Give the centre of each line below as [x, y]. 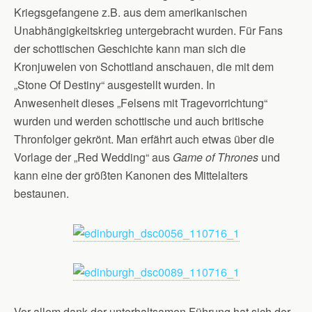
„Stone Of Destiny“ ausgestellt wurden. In [115, 85]
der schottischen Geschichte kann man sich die [130, 48]
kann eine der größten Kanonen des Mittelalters [131, 175]
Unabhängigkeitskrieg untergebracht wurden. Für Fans [148, 30]
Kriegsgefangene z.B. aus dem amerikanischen [131, 12]
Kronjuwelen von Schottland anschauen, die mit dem [144, 67]
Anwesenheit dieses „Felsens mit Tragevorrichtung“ [141, 103]
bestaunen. [41, 193]
